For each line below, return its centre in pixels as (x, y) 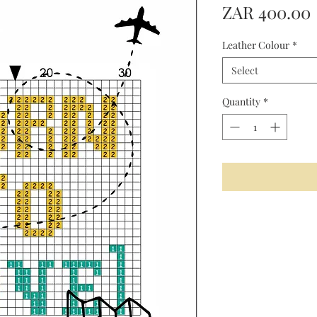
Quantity (241, 102)
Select (245, 70)
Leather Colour (256, 45)
